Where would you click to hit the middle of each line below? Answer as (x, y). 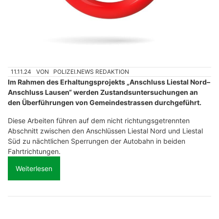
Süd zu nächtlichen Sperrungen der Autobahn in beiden (97, 141)
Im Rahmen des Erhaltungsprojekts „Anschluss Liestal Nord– (109, 82)
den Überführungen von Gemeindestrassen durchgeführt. (105, 103)
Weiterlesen (34, 169)
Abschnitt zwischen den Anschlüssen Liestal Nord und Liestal (105, 131)
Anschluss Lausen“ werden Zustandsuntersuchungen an (103, 92)
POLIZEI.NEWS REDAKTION (91, 72)
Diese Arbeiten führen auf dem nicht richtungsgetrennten (99, 121)
